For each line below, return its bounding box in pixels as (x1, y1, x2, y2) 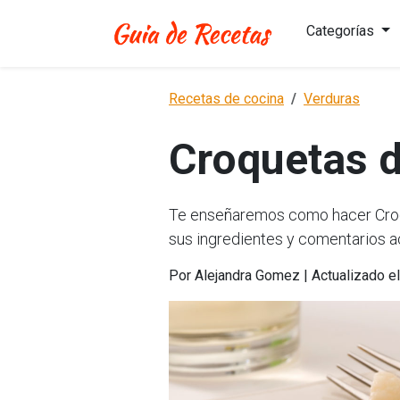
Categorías (306, 22, 378, 39)
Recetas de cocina (169, 90, 284, 107)
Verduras (304, 90, 360, 107)
